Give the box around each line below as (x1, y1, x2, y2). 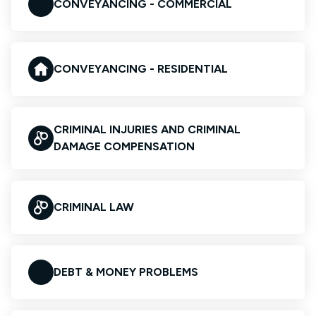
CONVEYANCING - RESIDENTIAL (54, 62, 228, 75)
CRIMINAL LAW (54, 200, 134, 214)
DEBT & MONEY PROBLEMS (54, 265, 198, 279)
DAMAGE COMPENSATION (54, 140, 195, 153)
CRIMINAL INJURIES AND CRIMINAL (54, 123, 241, 136)
